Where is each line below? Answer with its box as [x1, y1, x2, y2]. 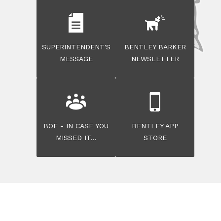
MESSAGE [59, 54, 93, 63]
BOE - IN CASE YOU [43, 121, 109, 130]
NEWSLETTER [131, 54, 179, 63]
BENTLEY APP [131, 121, 179, 130]
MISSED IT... [55, 133, 97, 142]
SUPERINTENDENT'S [41, 42, 110, 51]
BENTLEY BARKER [124, 42, 186, 51]
